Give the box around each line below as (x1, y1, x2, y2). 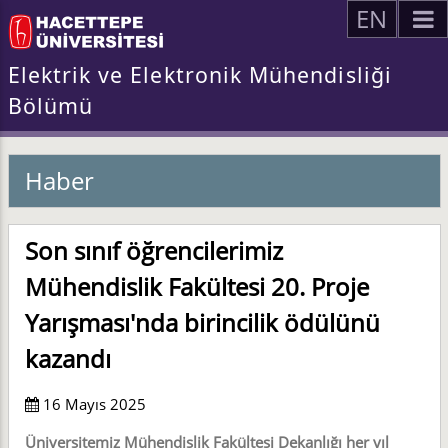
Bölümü (7, 91, 93, 121)
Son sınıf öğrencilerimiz (24, 233, 283, 267)
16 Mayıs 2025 (38, 393, 146, 414)
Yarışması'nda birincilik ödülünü (24, 305, 380, 339)
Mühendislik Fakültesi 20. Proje (24, 269, 369, 303)
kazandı (24, 341, 111, 375)
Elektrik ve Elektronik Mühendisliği (7, 60, 392, 90)
